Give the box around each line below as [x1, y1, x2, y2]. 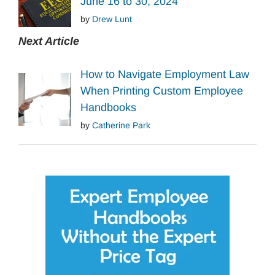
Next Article [18, 35, 79, 48]
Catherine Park [91, 120, 150, 131]
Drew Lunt [91, 14, 132, 24]
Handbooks [80, 101, 136, 114]
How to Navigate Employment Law [80, 68, 249, 81]
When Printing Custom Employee [80, 85, 243, 98]
